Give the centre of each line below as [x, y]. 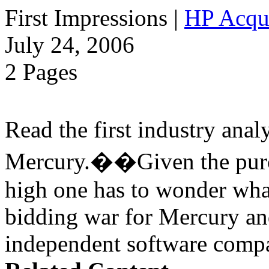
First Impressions [86, 17]
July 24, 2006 [70, 44]
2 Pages [41, 71]
